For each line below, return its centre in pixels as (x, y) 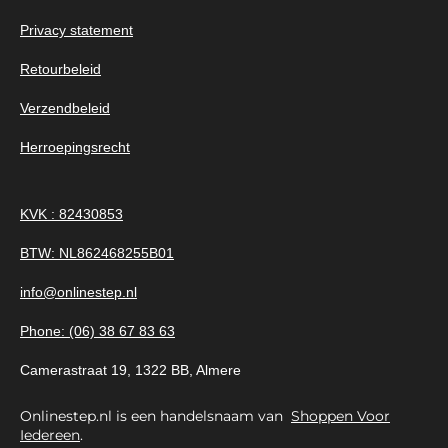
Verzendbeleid (65, 107)
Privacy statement (76, 29)
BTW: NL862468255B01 (97, 252)
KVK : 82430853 (71, 213)
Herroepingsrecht (75, 146)
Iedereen (50, 435)
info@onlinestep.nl (78, 291)
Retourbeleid (60, 68)
